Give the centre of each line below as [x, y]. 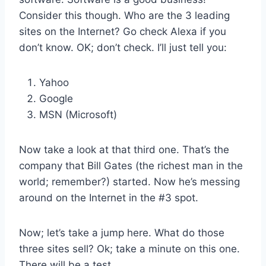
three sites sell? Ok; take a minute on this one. [129, 248]
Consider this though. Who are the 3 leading [124, 15]
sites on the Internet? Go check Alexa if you [123, 31]
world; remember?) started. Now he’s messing [129, 181]
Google [56, 98]
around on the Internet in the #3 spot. [109, 197]
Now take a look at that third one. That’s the [124, 149]
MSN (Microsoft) [78, 114]
